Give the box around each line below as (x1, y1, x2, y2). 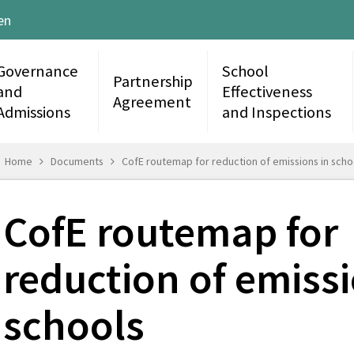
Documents (51, 153, 104, 168)
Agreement (112, 91, 191, 112)
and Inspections (221, 101, 331, 122)
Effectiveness (221, 81, 312, 102)
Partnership (112, 70, 193, 92)
